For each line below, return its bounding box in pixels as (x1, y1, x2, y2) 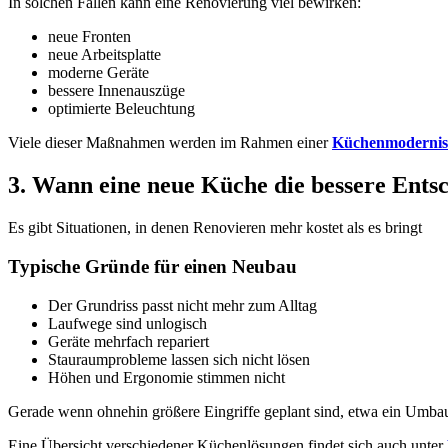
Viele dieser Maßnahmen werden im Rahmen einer (8, 134, 332, 152)
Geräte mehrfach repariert (48, 332, 209, 350)
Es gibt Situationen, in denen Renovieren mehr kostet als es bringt (8, 219, 422, 237)
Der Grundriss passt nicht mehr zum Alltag (48, 296, 317, 314)
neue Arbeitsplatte (48, 46, 161, 64)
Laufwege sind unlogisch (48, 314, 207, 332)
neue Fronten (48, 28, 131, 46)
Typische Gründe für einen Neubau (8, 255, 297, 277)
